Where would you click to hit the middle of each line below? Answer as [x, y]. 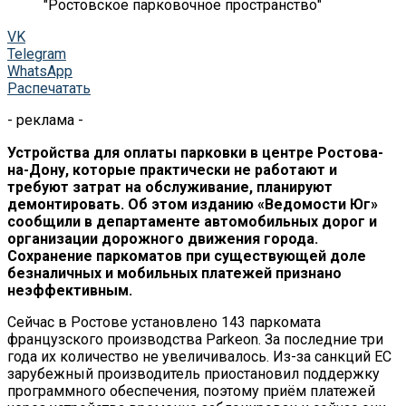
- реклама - [45, 120]
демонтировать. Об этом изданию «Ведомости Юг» [193, 204]
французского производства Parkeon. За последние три [195, 339]
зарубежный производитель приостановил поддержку [193, 373]
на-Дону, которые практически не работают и [172, 169]
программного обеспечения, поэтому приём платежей [191, 391]
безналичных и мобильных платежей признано [174, 273]
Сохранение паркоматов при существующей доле [187, 256]
